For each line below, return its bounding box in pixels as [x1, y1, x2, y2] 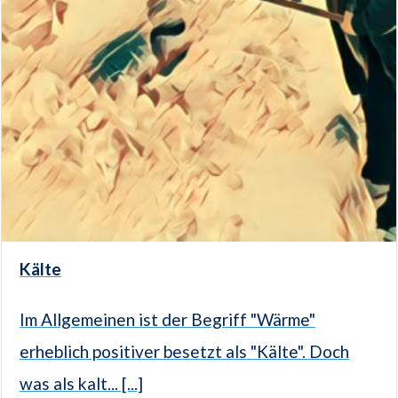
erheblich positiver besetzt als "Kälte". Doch [20, 341, 349, 362]
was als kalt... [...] [20, 373, 143, 394]
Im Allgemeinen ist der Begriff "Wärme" [20, 309, 315, 330]
